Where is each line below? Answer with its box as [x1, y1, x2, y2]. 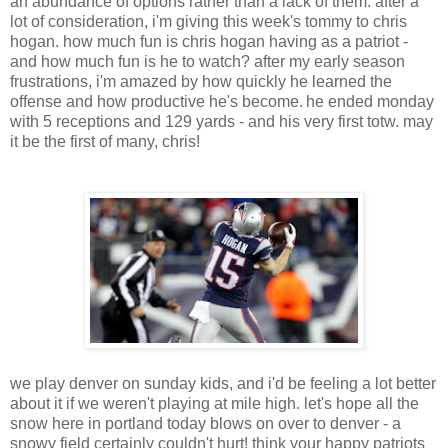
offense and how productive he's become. [10, 93, 303, 111]
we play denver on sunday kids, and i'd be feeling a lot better [10, 375, 436, 393]
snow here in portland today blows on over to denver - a [10, 415, 401, 433]
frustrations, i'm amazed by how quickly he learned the [10, 73, 392, 91]
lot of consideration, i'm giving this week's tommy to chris [10, 13, 407, 31]
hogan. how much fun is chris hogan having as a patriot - [10, 33, 408, 51]
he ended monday [306, 93, 434, 111]
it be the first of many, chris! [10, 133, 200, 151]
